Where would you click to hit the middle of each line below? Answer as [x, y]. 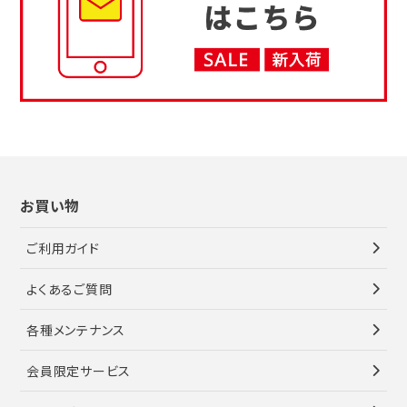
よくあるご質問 [69, 288]
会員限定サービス [79, 370]
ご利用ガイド [63, 248]
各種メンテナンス [76, 329]
